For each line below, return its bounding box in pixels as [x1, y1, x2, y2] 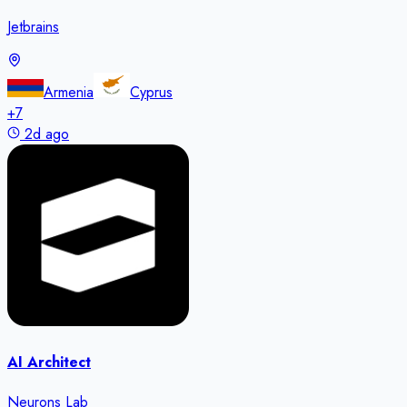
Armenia [44, 82, 94, 104]
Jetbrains [7, 16, 59, 38]
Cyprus [130, 82, 173, 104]
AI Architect [7, 351, 91, 372]
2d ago [25, 124, 69, 145]
